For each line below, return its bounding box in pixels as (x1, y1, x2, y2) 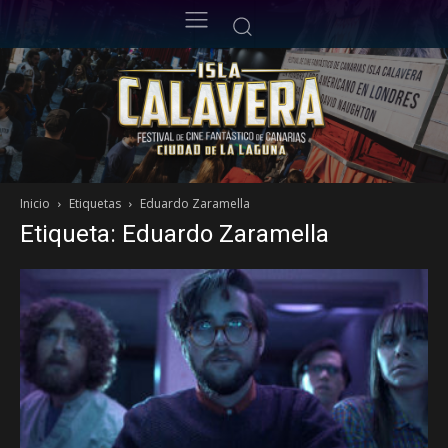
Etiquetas (69, 195, 121, 213)
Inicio (20, 195, 50, 213)
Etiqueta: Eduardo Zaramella (20, 220, 329, 249)
